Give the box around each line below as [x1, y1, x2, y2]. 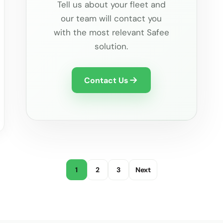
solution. [95, 41, 128, 52]
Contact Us [84, 75, 129, 86]
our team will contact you [61, 13, 162, 24]
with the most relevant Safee [53, 27, 169, 38]
